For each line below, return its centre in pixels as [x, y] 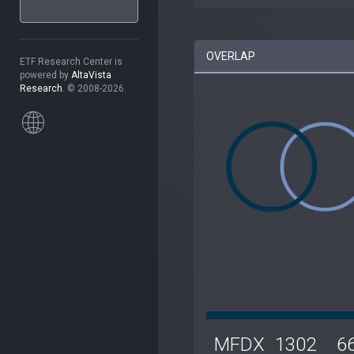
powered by [45, 75]
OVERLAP [231, 56]
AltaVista [91, 75]
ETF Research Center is [71, 62]
